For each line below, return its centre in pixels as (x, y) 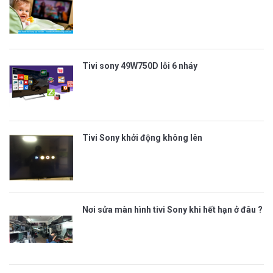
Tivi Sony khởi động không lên (142, 137)
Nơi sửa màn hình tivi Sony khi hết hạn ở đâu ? (172, 209)
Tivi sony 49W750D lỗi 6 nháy (140, 66)
